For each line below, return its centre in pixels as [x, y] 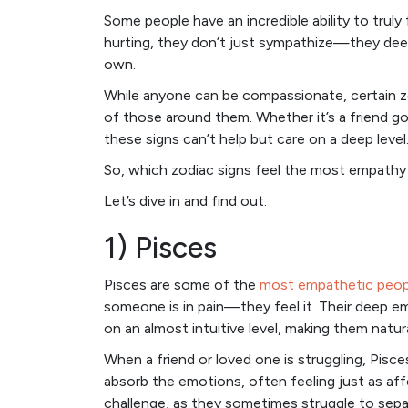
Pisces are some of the [182, 285]
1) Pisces [160, 248]
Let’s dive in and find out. [185, 201]
